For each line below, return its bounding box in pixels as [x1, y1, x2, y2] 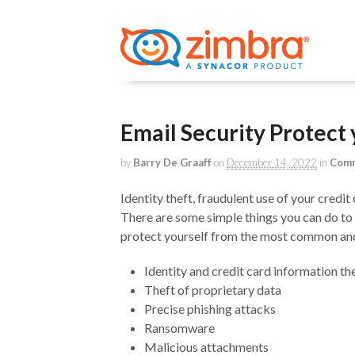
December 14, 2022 [227, 156, 317, 169]
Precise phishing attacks [144, 300, 276, 316]
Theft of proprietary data [144, 281, 281, 297]
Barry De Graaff [133, 156, 212, 169]
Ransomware [144, 319, 215, 335]
